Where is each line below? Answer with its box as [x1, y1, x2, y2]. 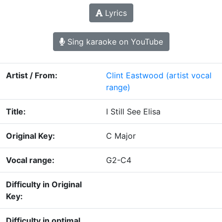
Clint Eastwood [106, 70, 164, 81]
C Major [106, 131, 136, 141]
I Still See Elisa [106, 107, 161, 117]
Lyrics [102, 8, 127, 18]
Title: [6, 107, 26, 117]
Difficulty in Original [6, 179, 82, 190]
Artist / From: [6, 70, 57, 81]
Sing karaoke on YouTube [64, 37, 163, 47]
